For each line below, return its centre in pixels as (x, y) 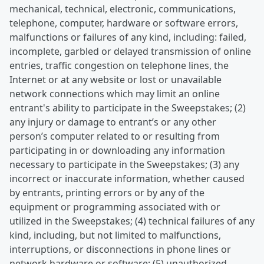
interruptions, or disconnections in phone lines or (120, 249)
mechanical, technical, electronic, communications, (123, 9)
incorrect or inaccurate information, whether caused (127, 179)
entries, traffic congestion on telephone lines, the (119, 65)
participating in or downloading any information (117, 150)
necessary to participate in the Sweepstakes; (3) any (124, 164)
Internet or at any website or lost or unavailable (115, 80)
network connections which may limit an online (115, 94)
